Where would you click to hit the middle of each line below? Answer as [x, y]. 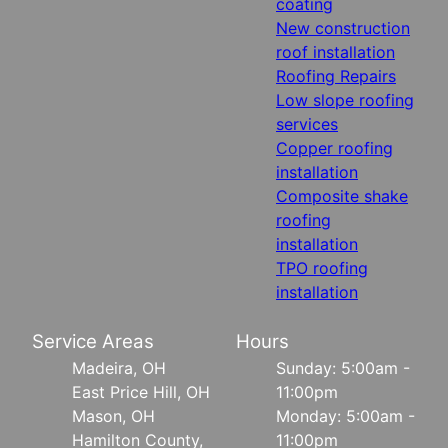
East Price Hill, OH [141, 391]
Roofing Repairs [336, 75]
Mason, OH [113, 415]
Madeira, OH [119, 367]
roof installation [335, 51]
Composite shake [342, 195]
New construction [343, 27]
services [307, 123]
